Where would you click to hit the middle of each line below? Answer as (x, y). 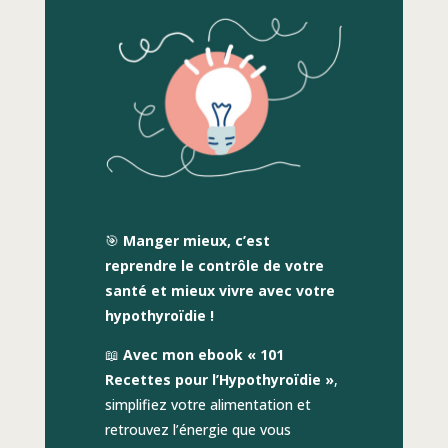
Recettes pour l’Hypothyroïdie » (219, 379)
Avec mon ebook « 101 (203, 354)
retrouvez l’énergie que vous (197, 429)
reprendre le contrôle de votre (214, 265)
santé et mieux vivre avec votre (219, 290)
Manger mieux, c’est (196, 240)
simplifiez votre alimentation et (207, 404)
